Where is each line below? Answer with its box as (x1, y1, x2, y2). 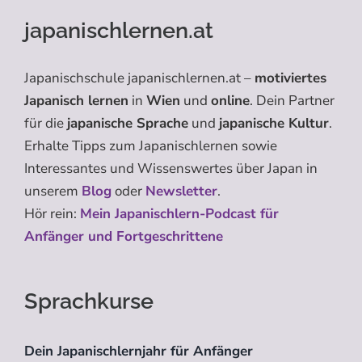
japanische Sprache (67, 114, 188, 133)
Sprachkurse (24, 288, 154, 314)
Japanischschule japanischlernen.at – (24, 69, 255, 88)
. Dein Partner (250, 91, 335, 111)
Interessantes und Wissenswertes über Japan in (24, 159, 318, 179)
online (211, 91, 250, 111)
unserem (24, 182, 82, 201)
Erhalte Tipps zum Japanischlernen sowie (24, 137, 277, 156)
